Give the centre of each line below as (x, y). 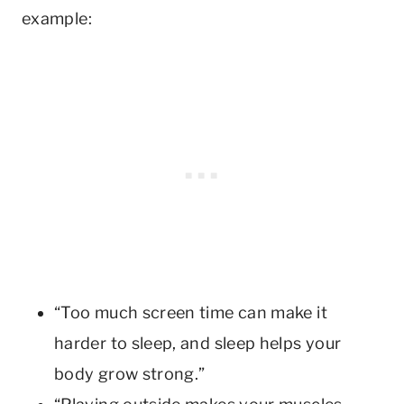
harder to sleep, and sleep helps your (198, 343)
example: (57, 18)
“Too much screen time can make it (191, 312)
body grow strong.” (130, 373)
